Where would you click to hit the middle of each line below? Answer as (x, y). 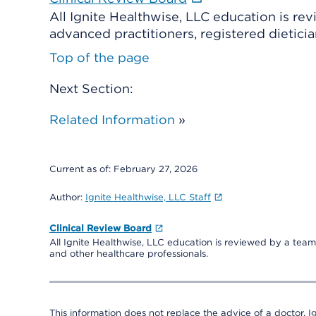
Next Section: (91, 89)
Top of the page (99, 57)
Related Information (112, 120)
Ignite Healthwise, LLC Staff (148, 197)
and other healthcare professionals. (129, 254)
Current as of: (81, 169)
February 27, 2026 (156, 169)
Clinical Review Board (101, 228)
